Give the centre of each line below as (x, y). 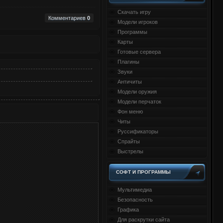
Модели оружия (137, 92)
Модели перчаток (139, 102)
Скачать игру (134, 12)
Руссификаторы (138, 131)
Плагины (128, 62)
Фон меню (130, 111)
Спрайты (129, 141)
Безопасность (135, 200)
